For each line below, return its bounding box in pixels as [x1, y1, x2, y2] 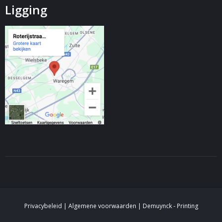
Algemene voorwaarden [68, 202, 136, 211]
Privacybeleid [24, 202, 62, 211]
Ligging [5, 1, 47, 18]
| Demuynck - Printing [136, 202, 198, 211]
